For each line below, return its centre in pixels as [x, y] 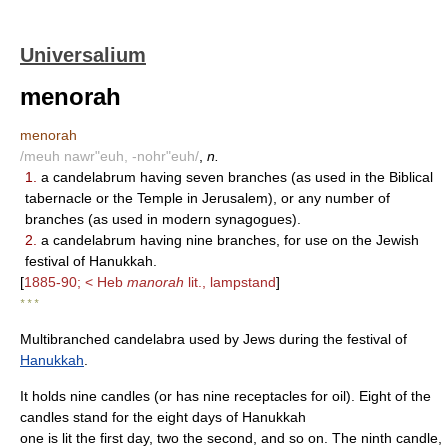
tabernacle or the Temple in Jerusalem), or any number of [207, 198]
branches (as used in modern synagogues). [163, 219]
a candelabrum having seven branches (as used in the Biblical [235, 177]
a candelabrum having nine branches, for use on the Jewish [228, 240]
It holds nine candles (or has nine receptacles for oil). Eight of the [225, 396]
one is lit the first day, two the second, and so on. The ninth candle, [231, 438]
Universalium [83, 55]
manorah [155, 282]
